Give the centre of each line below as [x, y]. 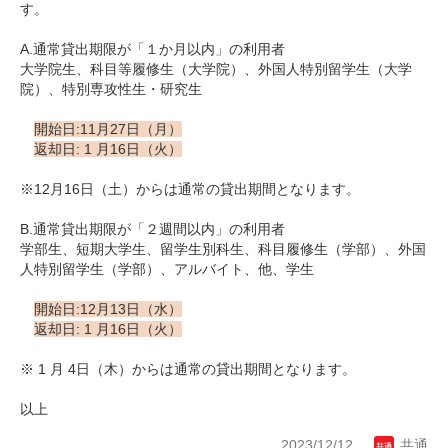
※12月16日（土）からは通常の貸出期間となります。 [190, 189]
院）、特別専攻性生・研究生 [111, 89]
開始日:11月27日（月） [108, 129]
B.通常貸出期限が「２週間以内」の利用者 [152, 229]
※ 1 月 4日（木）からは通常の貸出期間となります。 [188, 369]
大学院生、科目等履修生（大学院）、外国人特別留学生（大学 [216, 69]
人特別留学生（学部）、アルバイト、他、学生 [167, 269]
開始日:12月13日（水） [108, 309]
